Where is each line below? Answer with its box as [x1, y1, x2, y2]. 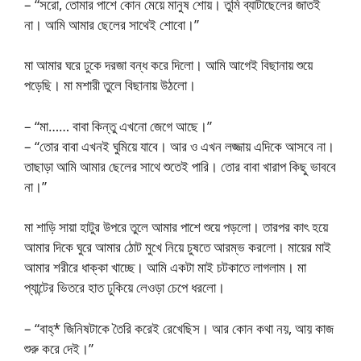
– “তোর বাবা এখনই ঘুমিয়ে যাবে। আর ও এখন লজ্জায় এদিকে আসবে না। [24, 136, 334, 156]
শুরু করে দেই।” [24, 338, 93, 358]
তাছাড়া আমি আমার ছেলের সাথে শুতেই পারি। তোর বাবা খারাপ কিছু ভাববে [24, 156, 336, 176]
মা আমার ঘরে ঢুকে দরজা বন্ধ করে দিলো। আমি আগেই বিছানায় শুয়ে [24, 56, 313, 74]
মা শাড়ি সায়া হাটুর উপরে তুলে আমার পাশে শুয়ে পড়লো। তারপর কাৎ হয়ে [24, 218, 328, 236]
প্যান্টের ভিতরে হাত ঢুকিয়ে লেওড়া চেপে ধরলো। [24, 278, 225, 297]
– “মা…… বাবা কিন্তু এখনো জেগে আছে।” [24, 116, 212, 135]
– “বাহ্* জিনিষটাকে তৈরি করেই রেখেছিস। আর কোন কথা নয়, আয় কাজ [24, 318, 334, 338]
